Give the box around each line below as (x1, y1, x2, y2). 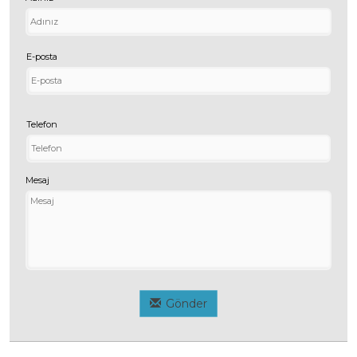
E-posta (26, 50, 57, 62)
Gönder (166, 296, 207, 311)
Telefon (26, 118, 57, 130)
